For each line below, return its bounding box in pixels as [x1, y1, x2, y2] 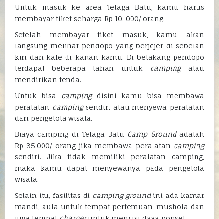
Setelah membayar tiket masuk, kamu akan [15, 30, 204, 39]
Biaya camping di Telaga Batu [15, 130, 128, 139]
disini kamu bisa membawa [91, 91, 205, 100]
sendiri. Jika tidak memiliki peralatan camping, [15, 153, 204, 161]
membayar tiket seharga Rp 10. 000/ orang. [15, 14, 165, 23]
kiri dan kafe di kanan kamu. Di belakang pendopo [15, 53, 204, 62]
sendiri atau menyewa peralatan [83, 103, 205, 111]
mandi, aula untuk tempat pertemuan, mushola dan [15, 202, 204, 211]
